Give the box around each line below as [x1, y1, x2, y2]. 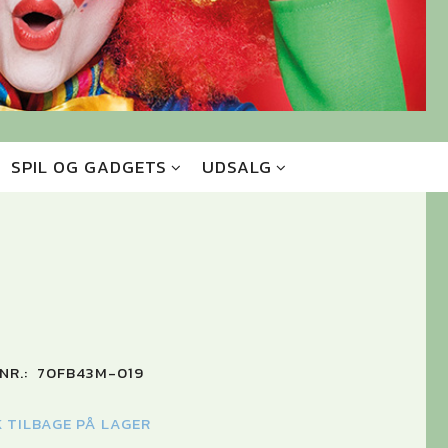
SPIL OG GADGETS [10, 154, 167, 181]
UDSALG [201, 154, 272, 181]
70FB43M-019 [36, 361, 144, 385]
